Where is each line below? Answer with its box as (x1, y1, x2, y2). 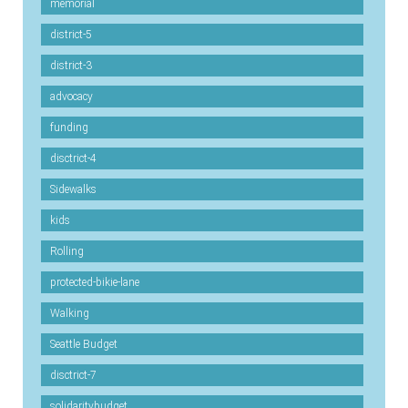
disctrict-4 (50, 152, 97, 165)
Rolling (50, 245, 84, 258)
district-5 (50, 28, 92, 41)
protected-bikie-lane (50, 276, 139, 289)
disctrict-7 (50, 369, 97, 382)
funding (50, 121, 88, 134)
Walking (50, 307, 89, 320)
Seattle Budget (50, 338, 117, 351)
